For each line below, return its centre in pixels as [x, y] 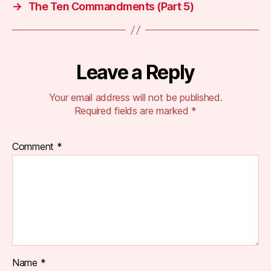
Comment [34, 146]
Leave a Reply [135, 72]
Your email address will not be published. [135, 97]
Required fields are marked [133, 111]
